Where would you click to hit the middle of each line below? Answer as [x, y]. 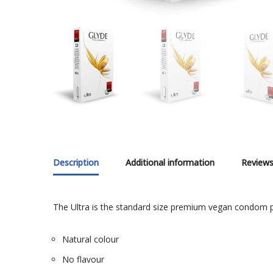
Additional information [170, 163]
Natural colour [90, 239]
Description [76, 163]
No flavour [83, 260]
